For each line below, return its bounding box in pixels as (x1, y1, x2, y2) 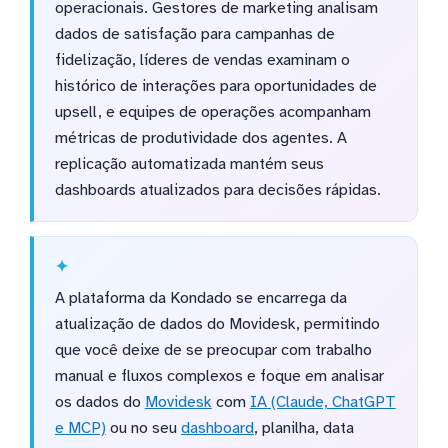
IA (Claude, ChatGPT (249, 392, 396, 413)
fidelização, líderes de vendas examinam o (54, 50, 350, 71)
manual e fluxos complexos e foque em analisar (54, 366, 384, 387)
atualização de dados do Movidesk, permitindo (54, 314, 380, 335)
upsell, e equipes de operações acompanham (54, 102, 371, 123)
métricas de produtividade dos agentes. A (54, 128, 347, 149)
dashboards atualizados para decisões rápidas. (54, 180, 381, 201)
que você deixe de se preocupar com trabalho (54, 340, 372, 361)
